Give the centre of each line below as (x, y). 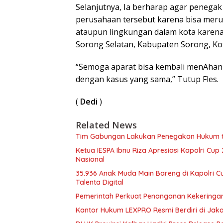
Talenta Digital (100, 182)
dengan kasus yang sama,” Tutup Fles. (147, 79)
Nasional (90, 159)
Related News (106, 125)
